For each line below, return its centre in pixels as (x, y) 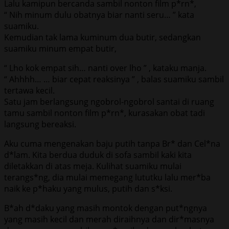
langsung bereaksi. (40, 124)
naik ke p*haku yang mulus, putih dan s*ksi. (88, 188)
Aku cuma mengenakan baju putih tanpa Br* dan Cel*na (112, 143)
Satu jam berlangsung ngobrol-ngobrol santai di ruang (109, 101)
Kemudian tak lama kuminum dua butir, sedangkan (102, 37)
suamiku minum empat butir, (60, 48)
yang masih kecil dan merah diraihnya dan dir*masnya (109, 219)
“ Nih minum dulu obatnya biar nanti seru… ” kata (99, 15)
